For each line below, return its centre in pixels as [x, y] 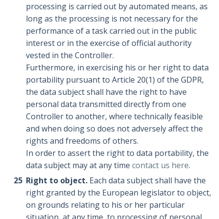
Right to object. [57, 181]
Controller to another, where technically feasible [115, 117]
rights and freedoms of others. [82, 141]
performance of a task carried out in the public [111, 31]
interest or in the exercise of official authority [109, 43]
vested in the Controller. [70, 55]
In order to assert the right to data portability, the [118, 153]
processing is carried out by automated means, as [117, 7]
